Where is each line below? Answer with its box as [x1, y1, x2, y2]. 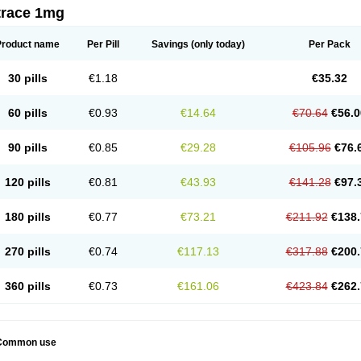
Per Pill [87, 39, 119, 50]
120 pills [4, 176, 51, 189]
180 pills [4, 210, 51, 223]
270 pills [4, 245, 51, 258]
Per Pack [308, 39, 351, 50]
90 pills [7, 141, 48, 154]
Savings [151, 39, 189, 50]
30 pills [7, 72, 48, 85]
